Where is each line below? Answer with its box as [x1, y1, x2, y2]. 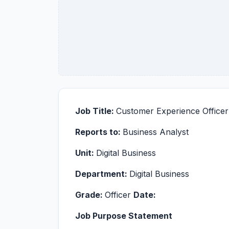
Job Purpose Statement [75, 211, 172, 221]
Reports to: [75, 127, 123, 137]
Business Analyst [123, 127, 189, 137]
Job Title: [75, 106, 116, 116]
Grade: [75, 190, 105, 200]
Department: [75, 169, 129, 179]
